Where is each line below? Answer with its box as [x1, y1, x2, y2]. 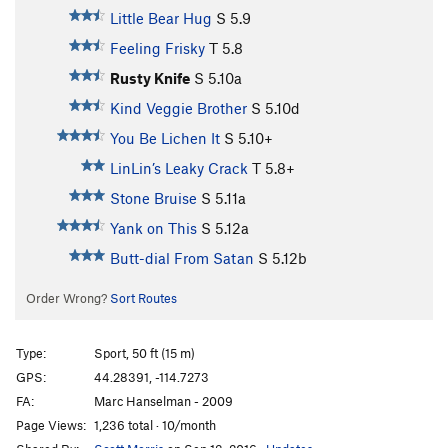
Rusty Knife [109, 69, 190, 88]
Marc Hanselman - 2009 [94, 392, 233, 409]
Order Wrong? [25, 290, 110, 307]
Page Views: [16, 416, 86, 433]
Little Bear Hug [109, 9, 212, 28]
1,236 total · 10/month [94, 416, 216, 433]
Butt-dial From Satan [109, 249, 254, 268]
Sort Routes [109, 290, 177, 307]
